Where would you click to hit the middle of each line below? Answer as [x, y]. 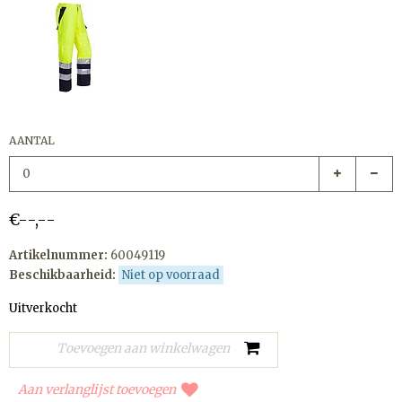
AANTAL [32, 141]
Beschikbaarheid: [62, 275]
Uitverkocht [43, 309]
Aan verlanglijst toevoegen [97, 389]
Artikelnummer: [58, 255]
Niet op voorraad [170, 275]
